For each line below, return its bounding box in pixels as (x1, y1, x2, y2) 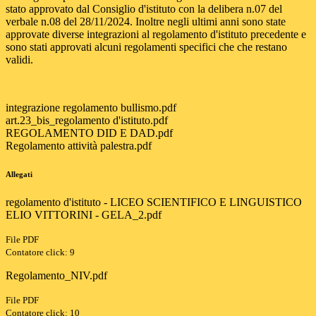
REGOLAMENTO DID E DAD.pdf (6, 127, 173, 140)
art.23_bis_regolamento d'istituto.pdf (6, 114, 168, 127)
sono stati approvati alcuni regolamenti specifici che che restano (6, 41, 287, 54)
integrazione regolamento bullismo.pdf (6, 102, 176, 114)
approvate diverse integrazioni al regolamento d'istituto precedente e (6, 28, 306, 41)
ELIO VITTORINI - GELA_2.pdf (6, 209, 162, 221)
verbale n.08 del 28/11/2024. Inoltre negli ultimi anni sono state (6, 16, 286, 28)
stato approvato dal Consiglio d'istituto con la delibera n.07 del (6, 3, 282, 16)
